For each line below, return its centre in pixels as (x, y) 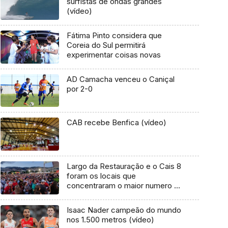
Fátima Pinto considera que (114, 35)
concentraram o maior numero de (125, 186)
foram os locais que (101, 176)
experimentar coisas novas (113, 55)
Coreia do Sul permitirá (106, 45)
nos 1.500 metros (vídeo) (110, 219)
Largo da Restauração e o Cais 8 (124, 166)
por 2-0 (79, 89)
